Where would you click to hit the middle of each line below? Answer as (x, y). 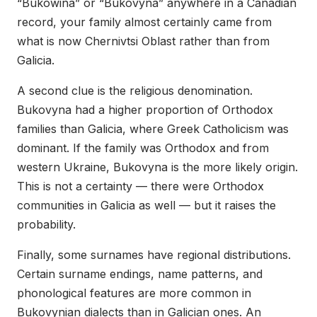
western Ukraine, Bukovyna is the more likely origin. (157, 167)
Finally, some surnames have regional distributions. (154, 255)
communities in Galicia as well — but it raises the (146, 206)
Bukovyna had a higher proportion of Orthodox (145, 110)
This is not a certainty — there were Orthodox (140, 186)
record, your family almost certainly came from (144, 22)
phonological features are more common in (134, 293)
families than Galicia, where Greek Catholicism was (153, 129)
